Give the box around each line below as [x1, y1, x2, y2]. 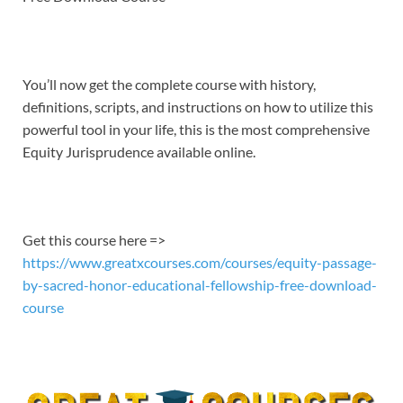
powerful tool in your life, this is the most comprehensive [22, 121, 370, 139]
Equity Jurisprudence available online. [22, 143, 255, 161]
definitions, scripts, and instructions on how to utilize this [22, 98, 373, 116]
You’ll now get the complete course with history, [22, 76, 316, 94]
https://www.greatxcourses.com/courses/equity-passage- [22, 254, 377, 272]
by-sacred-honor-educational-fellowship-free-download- [22, 276, 377, 294]
